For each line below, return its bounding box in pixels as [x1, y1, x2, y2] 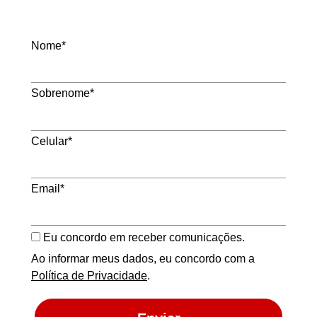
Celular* [31, 134, 72, 147]
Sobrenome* [31, 87, 94, 100]
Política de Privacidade [31, 269, 147, 282]
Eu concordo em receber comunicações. [40, 231, 245, 243]
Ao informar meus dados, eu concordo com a [31, 252, 255, 265]
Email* [31, 183, 64, 195]
